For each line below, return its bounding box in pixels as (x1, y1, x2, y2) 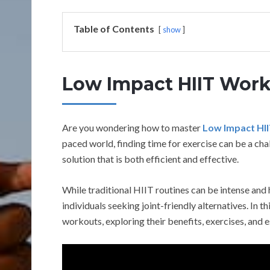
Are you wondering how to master (62, 122, 202, 134)
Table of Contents (74, 23, 154, 35)
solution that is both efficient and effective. (62, 153, 239, 165)
